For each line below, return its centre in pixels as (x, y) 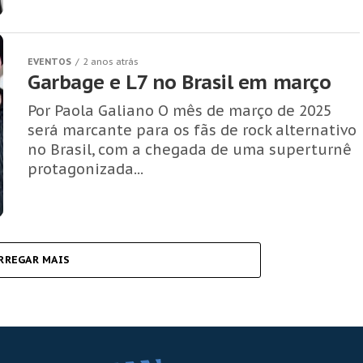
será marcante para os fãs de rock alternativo (192, 130)
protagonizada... (85, 169)
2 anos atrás (111, 62)
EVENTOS (49, 62)
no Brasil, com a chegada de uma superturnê (190, 149)
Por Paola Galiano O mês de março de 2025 (179, 111)
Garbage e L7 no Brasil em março (179, 82)
